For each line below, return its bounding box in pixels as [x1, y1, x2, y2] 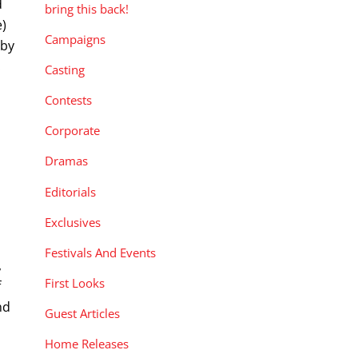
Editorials [45, 183, 96, 200]
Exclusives [45, 213, 101, 230]
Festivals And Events [45, 244, 156, 261]
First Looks [45, 275, 105, 292]
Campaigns [45, 30, 105, 47]
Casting [45, 62, 85, 78]
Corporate [45, 122, 100, 139]
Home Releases [45, 336, 129, 352]
